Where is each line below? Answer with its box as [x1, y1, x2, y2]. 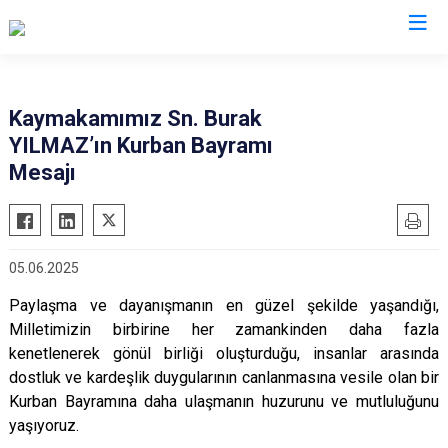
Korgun [232, 148, 281, 167]
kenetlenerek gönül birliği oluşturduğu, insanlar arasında [9, 344, 439, 363]
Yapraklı [232, 272, 286, 291]
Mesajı [9, 160, 76, 185]
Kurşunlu [232, 179, 291, 198]
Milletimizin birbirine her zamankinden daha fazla [9, 320, 439, 339]
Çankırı [188, 55, 260, 80]
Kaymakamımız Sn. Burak [9, 106, 262, 131]
